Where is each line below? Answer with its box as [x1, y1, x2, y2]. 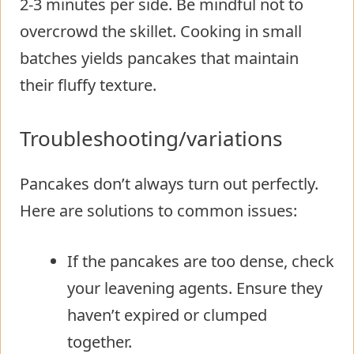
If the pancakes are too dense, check [67, 250, 334, 272]
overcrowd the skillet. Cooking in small [20, 20, 302, 42]
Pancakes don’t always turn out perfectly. [20, 172, 318, 194]
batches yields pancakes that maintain [20, 47, 299, 69]
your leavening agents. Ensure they [67, 277, 322, 299]
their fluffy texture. [20, 73, 156, 96]
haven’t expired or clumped [67, 303, 267, 326]
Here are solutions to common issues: [20, 199, 297, 221]
